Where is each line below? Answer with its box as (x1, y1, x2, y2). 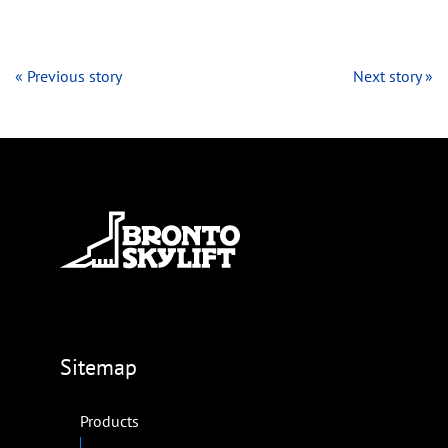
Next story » (353, 66, 433, 86)
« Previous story (15, 66, 122, 86)
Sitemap (60, 353, 137, 382)
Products (80, 411, 139, 432)
